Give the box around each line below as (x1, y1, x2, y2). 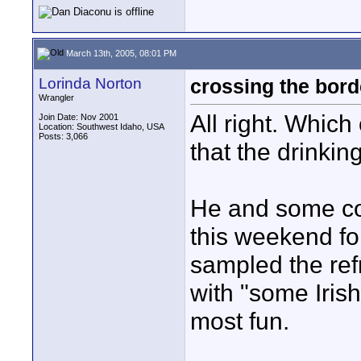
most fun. (190, 307, 289, 335)
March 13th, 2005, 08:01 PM (64, 48, 176, 58)
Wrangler (39, 93, 74, 102)
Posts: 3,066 (39, 131, 88, 141)
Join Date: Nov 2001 (39, 112, 118, 122)
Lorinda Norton (39, 75, 142, 92)
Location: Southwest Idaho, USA (39, 122, 164, 131)
